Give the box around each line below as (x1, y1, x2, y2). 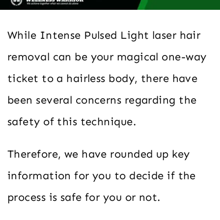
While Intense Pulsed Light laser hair (7, 28, 201, 42)
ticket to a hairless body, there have (7, 72, 198, 85)
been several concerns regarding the (7, 93, 197, 107)
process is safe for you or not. (7, 191, 161, 204)
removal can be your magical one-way (7, 50, 207, 64)
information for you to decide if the (7, 169, 196, 183)
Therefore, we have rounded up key (7, 147, 190, 161)
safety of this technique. (7, 115, 137, 129)
